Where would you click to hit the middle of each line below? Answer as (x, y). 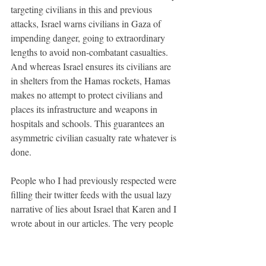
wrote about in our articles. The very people (93, 223)
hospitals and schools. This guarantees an (89, 123)
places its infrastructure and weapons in (85, 109)
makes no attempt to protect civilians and (88, 95)
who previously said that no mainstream (86, 237)
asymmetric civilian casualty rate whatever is (95, 138)
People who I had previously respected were (95, 180)
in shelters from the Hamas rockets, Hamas (92, 81)
